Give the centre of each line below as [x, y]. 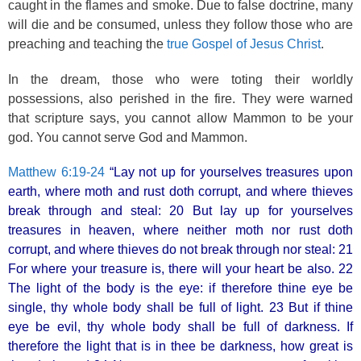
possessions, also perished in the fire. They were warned [180, 98]
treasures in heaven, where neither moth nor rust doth [180, 230]
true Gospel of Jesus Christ [244, 44]
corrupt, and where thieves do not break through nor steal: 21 [180, 249]
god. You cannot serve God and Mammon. [128, 137]
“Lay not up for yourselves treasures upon [228, 172]
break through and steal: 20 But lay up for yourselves [180, 211]
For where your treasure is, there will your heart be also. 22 [180, 269]
